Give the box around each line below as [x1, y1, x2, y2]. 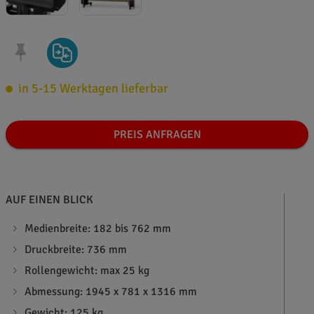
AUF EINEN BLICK [6, 193, 93, 207]
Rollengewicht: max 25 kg [25, 264, 150, 278]
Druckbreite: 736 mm [25, 243, 128, 257]
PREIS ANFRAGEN [113, 128, 201, 142]
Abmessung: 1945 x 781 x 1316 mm [25, 285, 198, 299]
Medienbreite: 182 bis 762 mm [25, 221, 172, 236]
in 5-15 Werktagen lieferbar [18, 81, 168, 97]
